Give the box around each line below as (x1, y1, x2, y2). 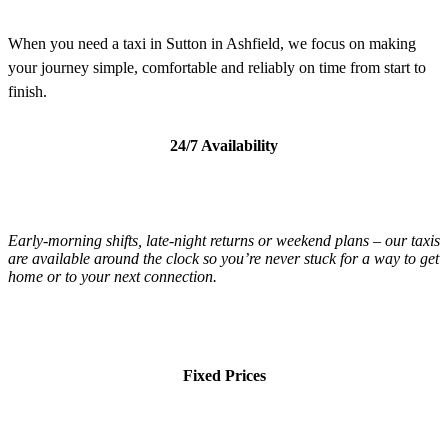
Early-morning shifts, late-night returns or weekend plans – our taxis (8, 231, 440, 249)
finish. (8, 82, 47, 100)
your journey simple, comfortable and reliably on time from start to (8, 58, 426, 76)
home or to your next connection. (8, 267, 217, 285)
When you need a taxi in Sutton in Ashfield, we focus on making (8, 34, 416, 52)
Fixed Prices (182, 366, 266, 384)
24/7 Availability (170, 136, 278, 154)
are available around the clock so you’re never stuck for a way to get (8, 249, 439, 267)
